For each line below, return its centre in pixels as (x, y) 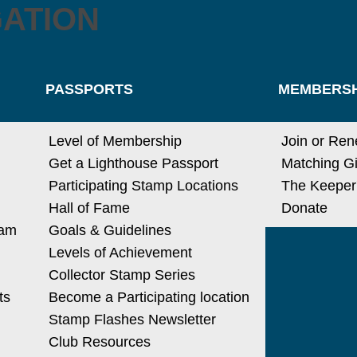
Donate (304, 208)
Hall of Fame (89, 208)
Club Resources (99, 342)
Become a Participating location (149, 297)
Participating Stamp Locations (143, 186)
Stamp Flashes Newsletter (132, 320)
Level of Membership (115, 141)
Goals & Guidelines (110, 230)
